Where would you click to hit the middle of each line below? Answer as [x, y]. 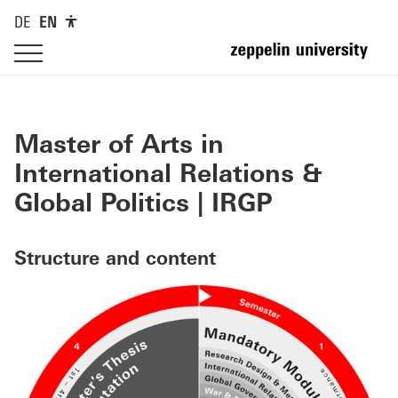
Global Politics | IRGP [143, 205]
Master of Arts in [119, 147]
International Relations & [168, 176]
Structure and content [115, 260]
